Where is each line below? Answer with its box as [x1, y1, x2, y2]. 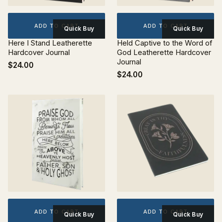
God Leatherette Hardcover [117, 48, 211, 57]
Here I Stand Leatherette [8, 39, 92, 48]
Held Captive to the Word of [117, 39, 213, 48]
